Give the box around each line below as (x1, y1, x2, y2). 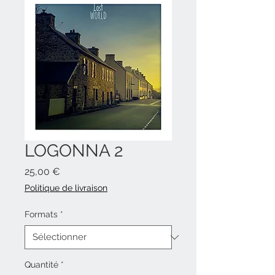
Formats (25, 209, 58, 219)
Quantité (25, 260, 58, 269)
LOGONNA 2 (25, 141, 123, 161)
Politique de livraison (25, 183, 107, 193)
